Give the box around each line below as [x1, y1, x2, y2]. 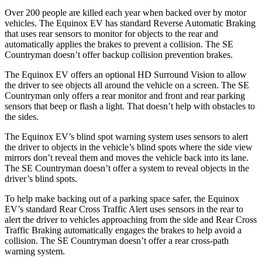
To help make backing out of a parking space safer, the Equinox [5, 193, 239, 204]
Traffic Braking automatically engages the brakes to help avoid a [5, 225, 242, 235]
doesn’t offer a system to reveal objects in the [81, 163, 249, 173]
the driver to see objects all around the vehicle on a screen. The [5, 80, 238, 90]
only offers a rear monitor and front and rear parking [51, 90, 245, 101]
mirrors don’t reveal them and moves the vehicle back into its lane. [5, 152, 249, 163]
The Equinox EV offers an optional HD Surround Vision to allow [5, 69, 247, 80]
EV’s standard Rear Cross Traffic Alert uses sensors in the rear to [5, 204, 243, 214]
